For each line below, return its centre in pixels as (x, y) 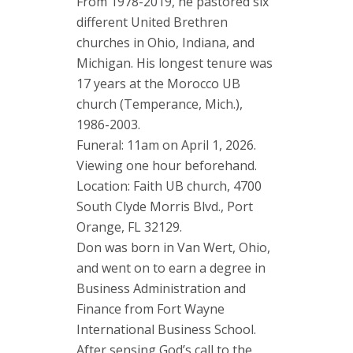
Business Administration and (161, 288)
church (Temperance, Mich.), (160, 104)
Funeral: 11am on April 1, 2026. (166, 145)
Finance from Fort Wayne (150, 309)
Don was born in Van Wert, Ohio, (173, 247)
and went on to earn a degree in (171, 268)
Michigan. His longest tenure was (175, 63)
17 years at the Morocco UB (158, 84)
